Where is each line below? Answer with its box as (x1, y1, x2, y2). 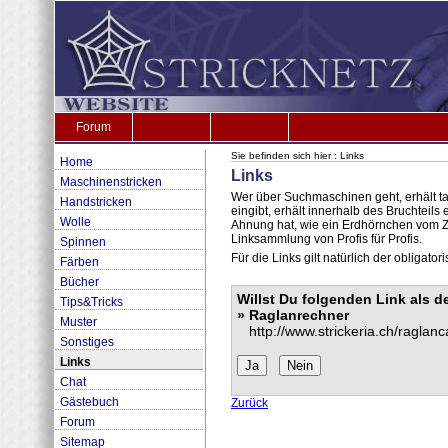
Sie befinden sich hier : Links (231, 150, 364, 161)
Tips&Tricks (60, 295, 123, 309)
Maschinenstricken (60, 175, 162, 189)
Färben (60, 255, 99, 269)
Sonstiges (60, 335, 114, 349)
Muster (60, 315, 97, 329)
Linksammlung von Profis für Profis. (231, 232, 422, 246)
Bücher (60, 275, 99, 289)
